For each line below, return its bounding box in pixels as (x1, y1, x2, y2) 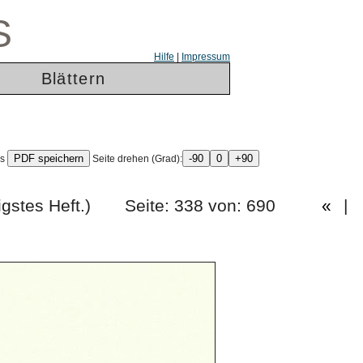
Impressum (181, 51, 230, 62)
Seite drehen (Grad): (90, 153, 182, 164)
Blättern (41, 70, 106, 88)
